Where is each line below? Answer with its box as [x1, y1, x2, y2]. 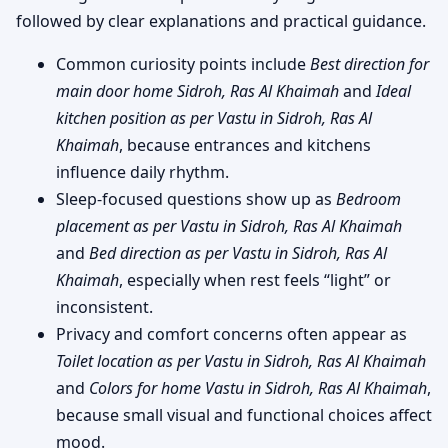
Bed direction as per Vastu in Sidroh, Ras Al [89, 241, 387, 264]
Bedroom [336, 187, 401, 210]
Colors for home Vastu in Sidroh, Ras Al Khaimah [89, 376, 427, 399]
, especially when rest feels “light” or [119, 268, 391, 291]
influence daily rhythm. [56, 160, 229, 183]
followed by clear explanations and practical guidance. [16, 9, 426, 32]
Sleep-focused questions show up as [56, 187, 336, 210]
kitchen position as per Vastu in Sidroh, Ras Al [56, 106, 372, 129]
